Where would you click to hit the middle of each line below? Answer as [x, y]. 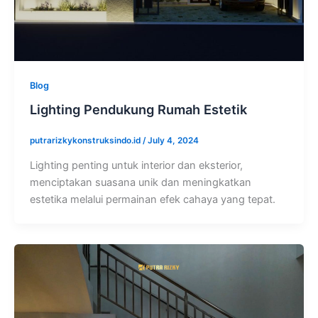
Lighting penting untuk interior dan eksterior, [136, 166]
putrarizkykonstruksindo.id [86, 141]
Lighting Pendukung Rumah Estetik [138, 110]
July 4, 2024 [173, 141]
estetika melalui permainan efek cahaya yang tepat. [152, 200]
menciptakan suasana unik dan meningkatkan [140, 183]
